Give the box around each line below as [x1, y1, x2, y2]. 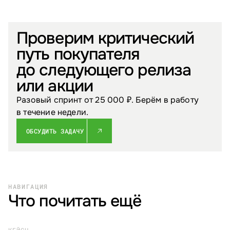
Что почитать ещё [8, 190, 141, 212]
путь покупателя [16, 44, 140, 65]
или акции [16, 75, 93, 97]
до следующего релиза [16, 60, 191, 81]
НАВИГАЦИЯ [8, 182, 49, 191]
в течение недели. [16, 107, 89, 118]
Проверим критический [16, 28, 195, 49]
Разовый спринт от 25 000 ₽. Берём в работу [16, 94, 199, 106]
